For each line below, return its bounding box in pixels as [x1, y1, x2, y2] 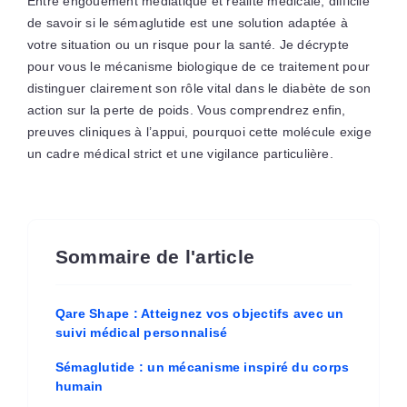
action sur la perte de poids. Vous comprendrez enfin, [26, 103, 346, 117]
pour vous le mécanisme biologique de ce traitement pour [26, 59, 371, 74]
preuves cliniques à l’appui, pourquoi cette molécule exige [26, 124, 372, 139]
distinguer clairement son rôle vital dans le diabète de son [26, 81, 372, 95]
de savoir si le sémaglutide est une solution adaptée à [26, 15, 348, 30]
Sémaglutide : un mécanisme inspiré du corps [55, 360, 350, 374]
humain [55, 379, 104, 393]
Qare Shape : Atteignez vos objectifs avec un [55, 306, 344, 321]
